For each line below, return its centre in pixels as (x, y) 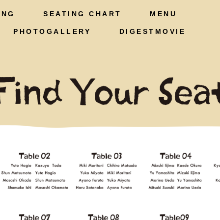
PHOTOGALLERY (48, 31)
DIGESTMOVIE (148, 31)
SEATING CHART (78, 14)
